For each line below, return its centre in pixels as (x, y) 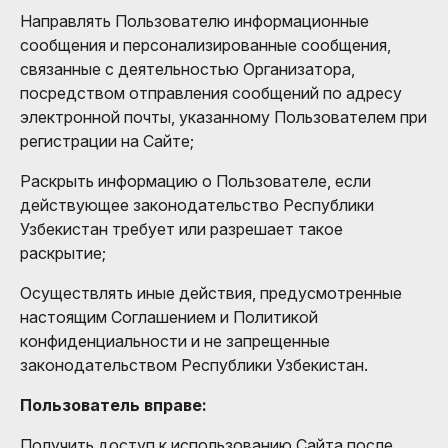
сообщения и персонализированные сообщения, (205, 44)
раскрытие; (63, 252)
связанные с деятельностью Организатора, (187, 68)
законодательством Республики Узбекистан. (194, 364)
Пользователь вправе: (113, 404)
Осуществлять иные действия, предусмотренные (211, 292)
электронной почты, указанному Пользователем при (223, 116)
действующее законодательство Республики (197, 204)
